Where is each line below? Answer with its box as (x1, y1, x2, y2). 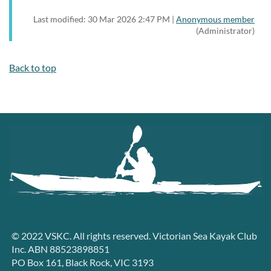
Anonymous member (176, 13, 255, 24)
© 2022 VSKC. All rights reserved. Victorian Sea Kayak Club (11, 230, 257, 242)
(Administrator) (196, 25, 255, 36)
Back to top (9, 61, 56, 73)
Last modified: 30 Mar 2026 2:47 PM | (33, 13, 176, 24)
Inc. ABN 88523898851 (11, 243, 109, 255)
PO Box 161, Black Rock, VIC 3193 (11, 256, 154, 269)
